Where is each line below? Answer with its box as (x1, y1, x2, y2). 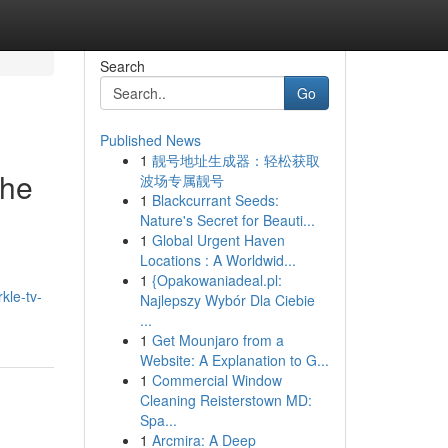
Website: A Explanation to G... (139, 350, 329, 370)
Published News (99, 130, 201, 150)
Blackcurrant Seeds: (151, 190, 279, 210)
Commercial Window (151, 370, 282, 390)
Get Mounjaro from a (151, 330, 284, 350)
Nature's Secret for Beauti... (139, 210, 315, 230)
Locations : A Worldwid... (139, 250, 296, 270)
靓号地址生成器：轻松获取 (151, 150, 320, 170)
